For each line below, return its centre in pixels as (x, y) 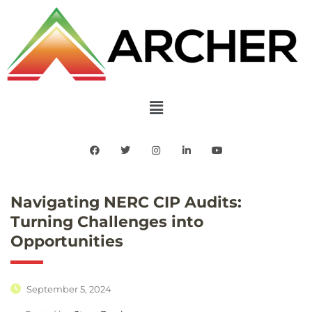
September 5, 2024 (68, 289)
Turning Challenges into (107, 221)
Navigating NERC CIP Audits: (126, 202)
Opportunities (67, 241)
